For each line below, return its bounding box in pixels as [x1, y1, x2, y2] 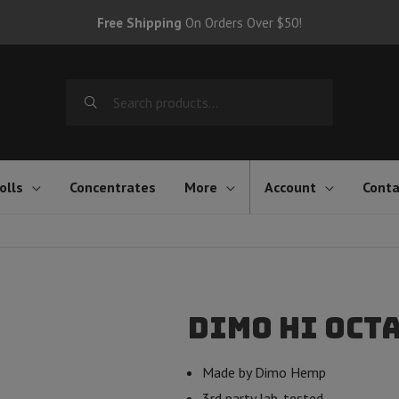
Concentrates [69, 178, 156, 196]
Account [265, 178, 316, 196]
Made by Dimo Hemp [201, 363, 326, 381]
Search [65, 82, 104, 100]
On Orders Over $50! [182, 13, 302, 31]
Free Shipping [97, 13, 182, 31]
